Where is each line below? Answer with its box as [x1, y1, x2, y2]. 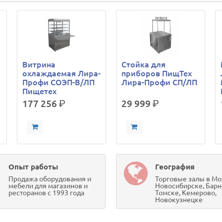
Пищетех [22, 87, 57, 96]
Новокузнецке [155, 196, 203, 204]
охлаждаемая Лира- [22, 69, 101, 78]
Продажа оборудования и [8, 175, 92, 183]
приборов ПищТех [121, 69, 192, 78]
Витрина [22, 60, 56, 69]
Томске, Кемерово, [155, 189, 217, 197]
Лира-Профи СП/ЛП [121, 78, 198, 87]
